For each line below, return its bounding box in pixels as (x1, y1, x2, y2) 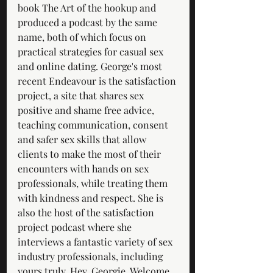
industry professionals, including (18, 249, 165, 263)
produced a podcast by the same (18, 15, 160, 29)
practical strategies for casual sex (18, 44, 166, 58)
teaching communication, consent (18, 118, 171, 131)
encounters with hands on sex (18, 161, 151, 175)
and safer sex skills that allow (18, 132, 149, 146)
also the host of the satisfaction (18, 205, 157, 219)
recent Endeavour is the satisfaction (18, 74, 179, 87)
